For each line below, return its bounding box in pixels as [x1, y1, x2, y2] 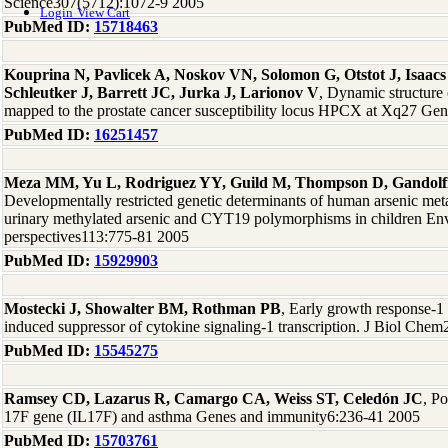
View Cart [77, 5, 130, 21]
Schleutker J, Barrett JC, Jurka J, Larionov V [4, 84, 319, 101]
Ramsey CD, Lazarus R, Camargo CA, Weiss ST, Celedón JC [4, 390, 423, 407]
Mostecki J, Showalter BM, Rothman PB [4, 300, 281, 317]
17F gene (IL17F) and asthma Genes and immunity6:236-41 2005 [4, 408, 420, 425]
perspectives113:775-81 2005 [4, 228, 189, 245]
